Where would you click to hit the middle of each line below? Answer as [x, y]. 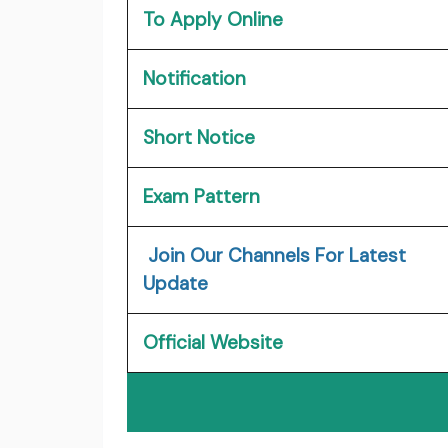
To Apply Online [213, 19]
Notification [194, 78]
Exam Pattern [204, 196]
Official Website [213, 342]
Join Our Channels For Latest [274, 255]
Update [175, 283]
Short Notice [199, 137]
